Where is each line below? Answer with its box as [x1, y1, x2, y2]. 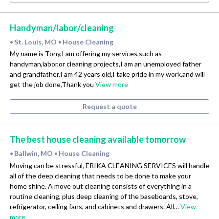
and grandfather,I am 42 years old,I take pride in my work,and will [10, 70, 205, 79]
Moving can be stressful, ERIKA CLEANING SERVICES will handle [10, 161, 209, 170]
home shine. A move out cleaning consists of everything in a [10, 182, 192, 191]
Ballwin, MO [14, 149, 54, 158]
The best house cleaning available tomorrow [10, 134, 186, 145]
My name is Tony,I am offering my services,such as [10, 49, 162, 58]
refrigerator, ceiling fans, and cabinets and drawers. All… [10, 202, 180, 211]
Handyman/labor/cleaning [10, 22, 114, 33]
